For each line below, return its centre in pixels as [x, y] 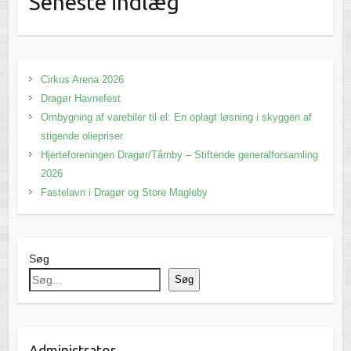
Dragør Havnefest [80, 98]
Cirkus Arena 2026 [82, 79]
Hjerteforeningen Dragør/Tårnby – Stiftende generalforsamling [179, 154]
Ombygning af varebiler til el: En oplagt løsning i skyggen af [176, 117]
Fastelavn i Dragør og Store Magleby [124, 192]
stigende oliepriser [81, 136]
